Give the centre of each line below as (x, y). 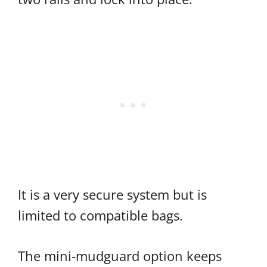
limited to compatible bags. (100, 215)
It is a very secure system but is (112, 194)
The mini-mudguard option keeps (120, 255)
